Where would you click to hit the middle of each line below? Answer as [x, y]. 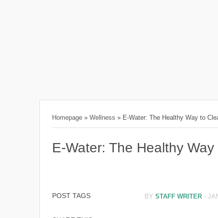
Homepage [67, 118]
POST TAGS [71, 196]
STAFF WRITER [178, 196]
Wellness [102, 118]
